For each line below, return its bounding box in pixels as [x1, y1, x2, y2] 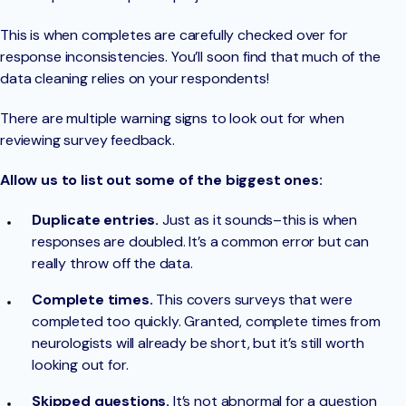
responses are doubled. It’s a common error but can [32, 232, 369, 252]
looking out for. [32, 355, 132, 375]
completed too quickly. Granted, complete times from [32, 312, 381, 332]
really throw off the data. [32, 254, 193, 274]
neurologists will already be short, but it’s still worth [32, 333, 365, 353]
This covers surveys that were [152, 290, 353, 310]
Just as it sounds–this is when [159, 210, 358, 230]
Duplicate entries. [32, 210, 159, 230]
